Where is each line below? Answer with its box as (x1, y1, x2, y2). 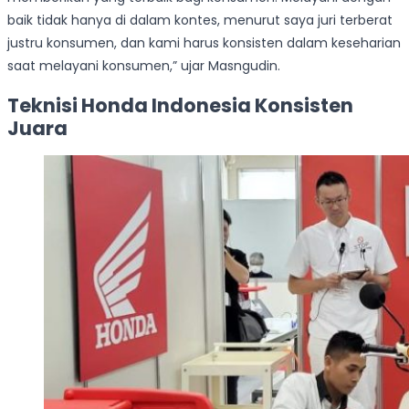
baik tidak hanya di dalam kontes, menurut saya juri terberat (7, 11, 393, 30)
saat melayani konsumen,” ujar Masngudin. (7, 57, 280, 76)
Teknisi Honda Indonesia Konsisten (7, 91, 353, 119)
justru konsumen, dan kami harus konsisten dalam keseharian (7, 34, 401, 53)
